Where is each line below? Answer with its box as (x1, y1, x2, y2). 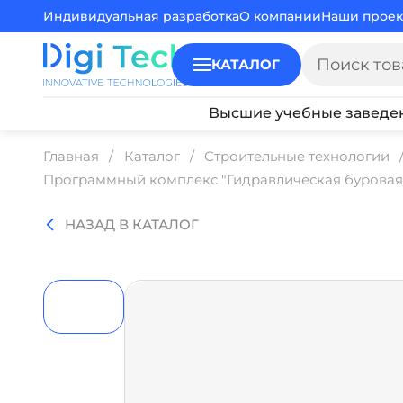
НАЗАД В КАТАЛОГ (65, 217, 199, 233)
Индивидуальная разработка (43, 8, 239, 24)
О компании (239, 8, 321, 24)
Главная (43, 148, 99, 165)
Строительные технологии (204, 148, 390, 165)
